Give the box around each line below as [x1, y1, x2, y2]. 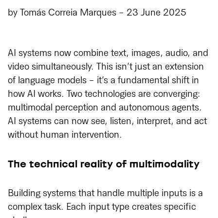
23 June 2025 [127, 7, 186, 18]
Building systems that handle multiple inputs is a [8, 188, 203, 199]
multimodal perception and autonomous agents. [8, 102, 202, 113]
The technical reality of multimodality [8, 159, 200, 169]
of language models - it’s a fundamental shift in [8, 75, 199, 86]
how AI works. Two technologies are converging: [8, 89, 200, 100]
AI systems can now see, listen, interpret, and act [8, 116, 207, 127]
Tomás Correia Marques [20, 7, 116, 18]
